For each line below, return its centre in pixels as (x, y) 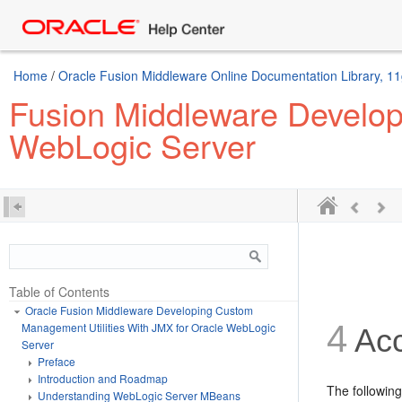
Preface (57, 361)
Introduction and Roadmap (103, 378)
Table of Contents (59, 292)
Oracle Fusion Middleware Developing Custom (139, 310)
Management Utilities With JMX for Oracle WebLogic (149, 327)
